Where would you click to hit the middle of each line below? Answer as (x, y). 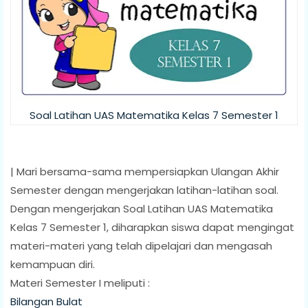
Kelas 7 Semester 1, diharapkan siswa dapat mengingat (152, 227)
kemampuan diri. (53, 264)
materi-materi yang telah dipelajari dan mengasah (141, 245)
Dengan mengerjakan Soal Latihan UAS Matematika (142, 208)
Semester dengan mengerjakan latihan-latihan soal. (144, 190)
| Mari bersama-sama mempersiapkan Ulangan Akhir (145, 171)
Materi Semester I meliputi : (80, 283)
